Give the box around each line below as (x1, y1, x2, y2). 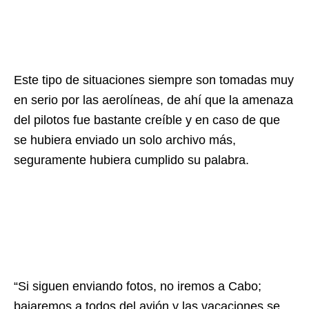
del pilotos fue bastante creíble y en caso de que (14, 113, 280, 128)
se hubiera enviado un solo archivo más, (14, 133, 236, 148)
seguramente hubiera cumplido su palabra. (14, 153, 249, 168)
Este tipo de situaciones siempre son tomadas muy (14, 73, 294, 88)
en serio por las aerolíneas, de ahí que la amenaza (14, 93, 293, 108)
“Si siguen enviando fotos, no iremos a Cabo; (14, 279, 261, 294)
